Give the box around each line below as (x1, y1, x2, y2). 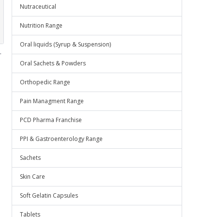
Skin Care (20, 172, 45, 181)
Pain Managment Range (20, 97, 84, 105)
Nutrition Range (20, 21, 62, 30)
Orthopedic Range (20, 78, 70, 86)
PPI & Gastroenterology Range (20, 135, 103, 143)
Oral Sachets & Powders (20, 59, 86, 67)
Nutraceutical (20, 2, 56, 11)
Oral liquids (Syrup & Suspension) (20, 40, 111, 48)
